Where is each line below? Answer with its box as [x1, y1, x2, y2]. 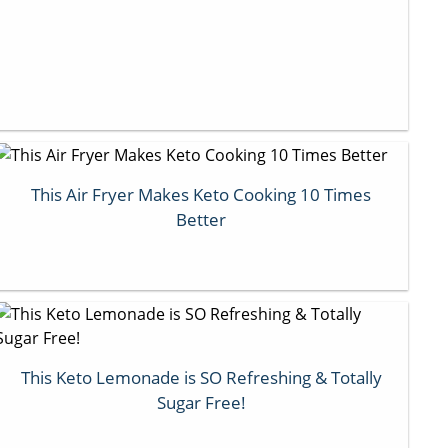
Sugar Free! [156, 390, 246, 414]
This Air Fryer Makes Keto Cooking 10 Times [31, 183, 372, 207]
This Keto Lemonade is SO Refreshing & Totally [20, 365, 382, 389]
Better [176, 208, 227, 232]
